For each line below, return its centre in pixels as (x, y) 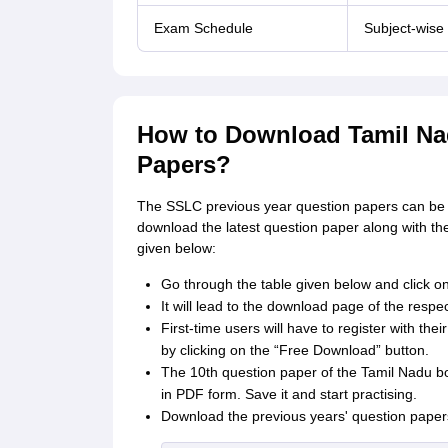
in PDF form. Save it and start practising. (288, 394)
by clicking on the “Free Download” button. (294, 350)
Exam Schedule (203, 28)
